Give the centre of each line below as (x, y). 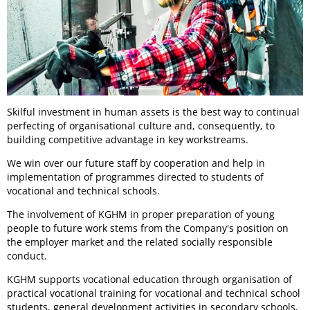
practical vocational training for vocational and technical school (154, 293)
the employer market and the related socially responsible (140, 242)
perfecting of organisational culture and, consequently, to (141, 126)
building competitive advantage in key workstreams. (128, 140)
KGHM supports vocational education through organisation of (149, 280)
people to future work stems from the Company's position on (148, 228)
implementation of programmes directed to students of (135, 177)
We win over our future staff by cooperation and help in (136, 163)
